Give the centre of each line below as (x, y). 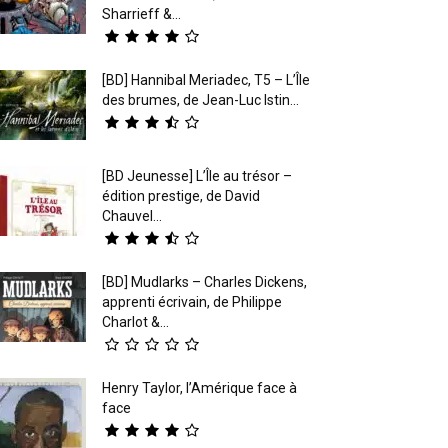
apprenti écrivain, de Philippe (192, 301)
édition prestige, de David (181, 195)
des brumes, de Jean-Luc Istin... (200, 99)
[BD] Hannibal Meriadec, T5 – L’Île (206, 79)
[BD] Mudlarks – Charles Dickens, (204, 281)
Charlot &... (135, 321)
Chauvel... (132, 215)
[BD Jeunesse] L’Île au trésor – (197, 175)
